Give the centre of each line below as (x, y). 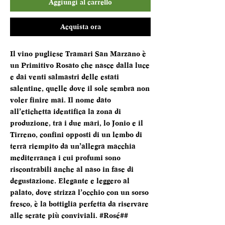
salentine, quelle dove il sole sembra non (80, 89)
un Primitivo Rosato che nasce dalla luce (80, 66)
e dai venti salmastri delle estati (65, 77)
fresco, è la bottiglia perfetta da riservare (79, 204)
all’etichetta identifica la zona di (66, 112)
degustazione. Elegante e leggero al (70, 181)
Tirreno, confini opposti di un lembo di (76, 135)
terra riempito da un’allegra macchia (73, 147)
